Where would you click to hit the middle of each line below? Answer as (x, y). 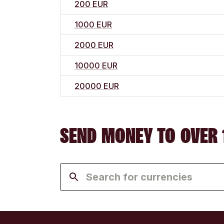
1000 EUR (93, 25)
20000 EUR (97, 86)
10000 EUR (96, 66)
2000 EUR (94, 45)
